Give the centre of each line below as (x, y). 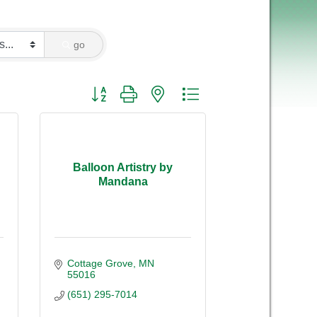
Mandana (123, 182)
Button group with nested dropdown (163, 89)
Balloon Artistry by (123, 168)
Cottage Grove (100, 263)
